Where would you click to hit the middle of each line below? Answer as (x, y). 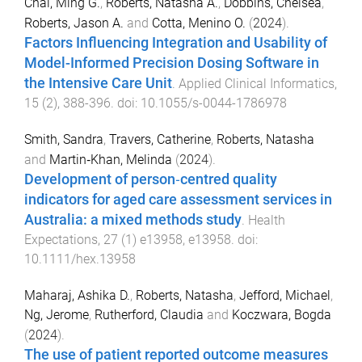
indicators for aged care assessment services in (178, 200)
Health (267, 221)
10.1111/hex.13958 (80, 259)
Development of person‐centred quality (151, 180)
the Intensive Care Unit (98, 84)
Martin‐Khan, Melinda (111, 160)
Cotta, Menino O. (199, 23)
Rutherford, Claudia (149, 314)
